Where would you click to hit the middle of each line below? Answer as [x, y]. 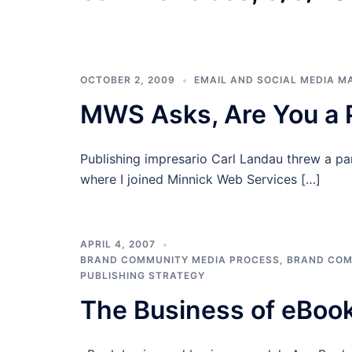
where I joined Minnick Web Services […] [200, 179]
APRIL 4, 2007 [118, 244]
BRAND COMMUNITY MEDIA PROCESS [180, 260]
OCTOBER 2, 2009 [128, 80]
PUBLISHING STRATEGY [143, 275]
